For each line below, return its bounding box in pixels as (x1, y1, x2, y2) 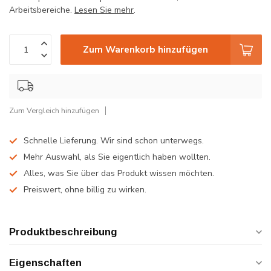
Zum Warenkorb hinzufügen (83, 43, 208, 56)
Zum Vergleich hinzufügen (9, 105, 99, 116)
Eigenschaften (9, 257, 82, 269)
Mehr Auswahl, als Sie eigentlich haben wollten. (24, 151, 211, 163)
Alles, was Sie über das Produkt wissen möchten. (24, 168, 214, 180)
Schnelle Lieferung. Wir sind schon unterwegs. (24, 135, 204, 147)
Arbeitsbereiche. (9, 4, 74, 16)
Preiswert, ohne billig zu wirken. (24, 184, 146, 196)
